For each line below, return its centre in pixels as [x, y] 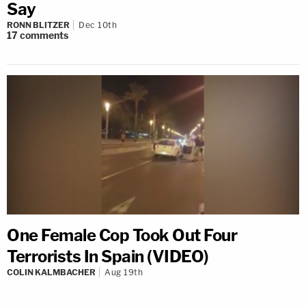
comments [44, 35]
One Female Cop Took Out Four [122, 236]
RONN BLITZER [38, 25]
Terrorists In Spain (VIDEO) [108, 257]
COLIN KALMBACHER [51, 273]
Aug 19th [124, 273]
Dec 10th [98, 25]
